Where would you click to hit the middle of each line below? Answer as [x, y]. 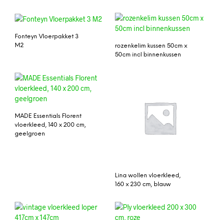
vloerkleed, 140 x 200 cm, [50, 125]
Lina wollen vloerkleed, [148, 175]
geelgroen [30, 134]
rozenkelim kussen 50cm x [151, 46]
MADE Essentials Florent [48, 116]
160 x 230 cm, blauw [143, 184]
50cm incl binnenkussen [148, 55]
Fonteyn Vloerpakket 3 [47, 36]
